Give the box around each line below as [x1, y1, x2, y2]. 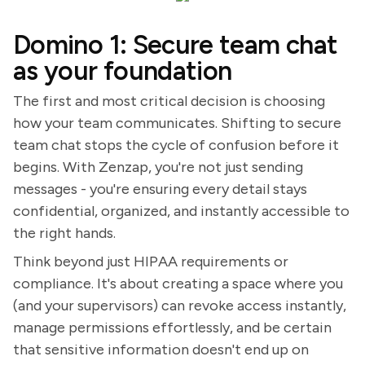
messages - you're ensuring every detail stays [13, 180, 307, 198]
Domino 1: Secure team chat [13, 29, 338, 60]
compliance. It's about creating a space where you [13, 275, 343, 292]
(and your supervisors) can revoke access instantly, [13, 297, 346, 314]
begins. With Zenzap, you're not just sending [13, 158, 303, 176]
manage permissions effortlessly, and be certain [13, 319, 332, 336]
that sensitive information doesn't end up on [13, 341, 309, 358]
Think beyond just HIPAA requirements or [13, 253, 288, 270]
